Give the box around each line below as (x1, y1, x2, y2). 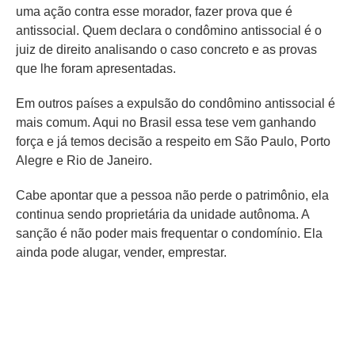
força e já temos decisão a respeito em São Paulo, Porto (16, 135, 330, 148)
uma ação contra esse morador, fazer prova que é (16, 5, 292, 18)
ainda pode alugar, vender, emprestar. (16, 246, 227, 259)
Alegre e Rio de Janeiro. (16, 154, 152, 167)
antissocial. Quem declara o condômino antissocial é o (16, 24, 322, 37)
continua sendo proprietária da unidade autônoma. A (16, 208, 309, 221)
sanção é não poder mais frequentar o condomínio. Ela (16, 227, 323, 240)
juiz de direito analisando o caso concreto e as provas (16, 43, 317, 56)
